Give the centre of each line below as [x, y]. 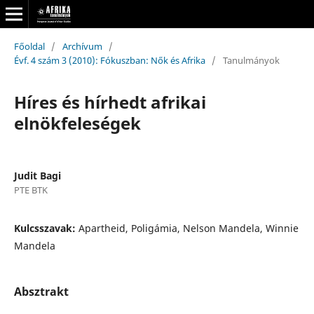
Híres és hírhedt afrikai [110, 102]
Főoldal [29, 46]
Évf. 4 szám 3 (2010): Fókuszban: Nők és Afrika [109, 60]
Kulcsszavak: [46, 228]
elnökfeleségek [77, 123]
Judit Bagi [37, 175]
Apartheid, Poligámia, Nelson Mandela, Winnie [188, 228]
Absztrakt [41, 291]
